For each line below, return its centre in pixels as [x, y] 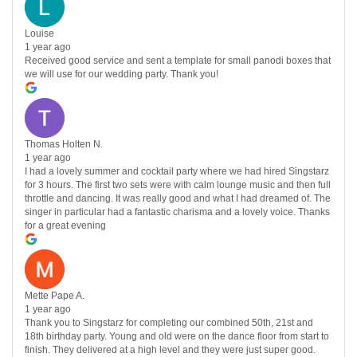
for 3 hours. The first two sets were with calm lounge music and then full [178, 185]
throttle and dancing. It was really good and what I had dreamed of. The [178, 199]
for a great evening [65, 226]
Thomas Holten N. [64, 145]
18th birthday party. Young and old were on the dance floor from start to [177, 337]
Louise [39, 34]
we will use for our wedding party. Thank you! [122, 75]
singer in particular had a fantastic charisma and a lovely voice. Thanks [177, 212]
